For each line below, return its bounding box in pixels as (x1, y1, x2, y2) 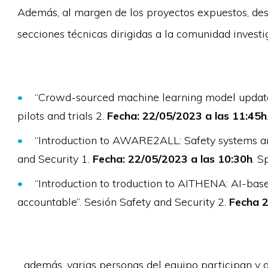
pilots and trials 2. (17, 109, 107, 123)
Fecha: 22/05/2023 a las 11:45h (106, 109, 267, 123)
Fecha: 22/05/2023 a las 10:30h (92, 152, 252, 166)
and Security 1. (17, 152, 93, 166)
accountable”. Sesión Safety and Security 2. (17, 195, 229, 209)
